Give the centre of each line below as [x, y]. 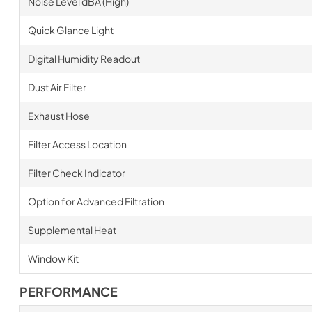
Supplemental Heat [72, 230]
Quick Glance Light [70, 30]
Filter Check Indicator [76, 173]
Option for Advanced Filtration [96, 201]
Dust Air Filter [57, 87]
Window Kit [53, 258]
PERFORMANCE [69, 292]
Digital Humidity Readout [84, 58]
